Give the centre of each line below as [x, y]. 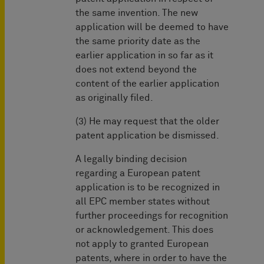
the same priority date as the [138, 42]
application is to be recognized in [148, 188]
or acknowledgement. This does [144, 230]
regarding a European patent [138, 174]
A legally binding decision [131, 159]
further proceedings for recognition [152, 216]
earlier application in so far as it [144, 56]
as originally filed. [114, 98]
